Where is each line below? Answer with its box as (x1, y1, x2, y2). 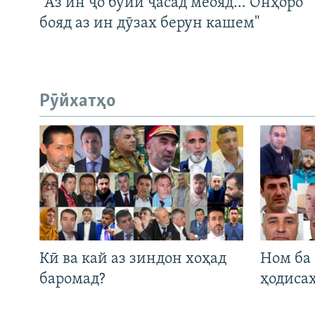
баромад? (39, 271, 105, 288)
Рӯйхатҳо (39, 91, 116, 111)
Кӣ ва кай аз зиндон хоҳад (39, 250, 226, 267)
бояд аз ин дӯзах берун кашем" (39, 15, 259, 32)
